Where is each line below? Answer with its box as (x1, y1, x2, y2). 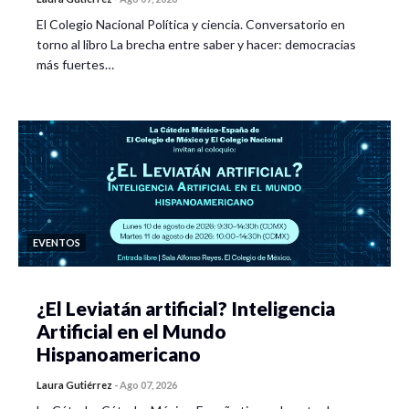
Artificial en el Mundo (37, 319, 226, 342)
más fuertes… (37, 56, 114, 72)
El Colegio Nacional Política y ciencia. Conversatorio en (37, 16, 345, 32)
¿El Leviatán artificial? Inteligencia (37, 296, 335, 320)
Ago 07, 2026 (120, 378, 177, 391)
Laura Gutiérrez (37, 378, 112, 391)
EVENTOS (33, 236, 80, 248)
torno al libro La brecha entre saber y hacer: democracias (37, 36, 356, 52)
